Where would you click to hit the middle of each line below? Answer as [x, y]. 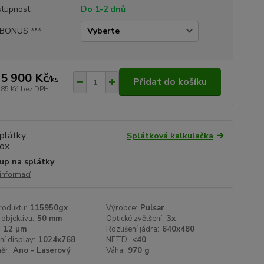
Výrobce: [122, 208]
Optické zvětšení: [135, 219]
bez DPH [34, 89]
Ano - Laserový [42, 250]
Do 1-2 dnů [103, 9]
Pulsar [152, 208]
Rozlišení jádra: [133, 229]
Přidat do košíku [170, 82]
